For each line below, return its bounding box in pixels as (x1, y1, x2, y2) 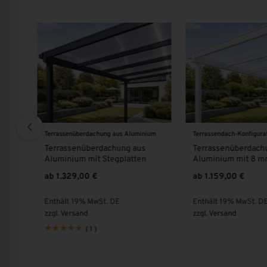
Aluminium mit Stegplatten (44, 154, 147, 165)
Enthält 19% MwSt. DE (44, 197, 120, 207)
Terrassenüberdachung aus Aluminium (44, 130, 156, 139)
